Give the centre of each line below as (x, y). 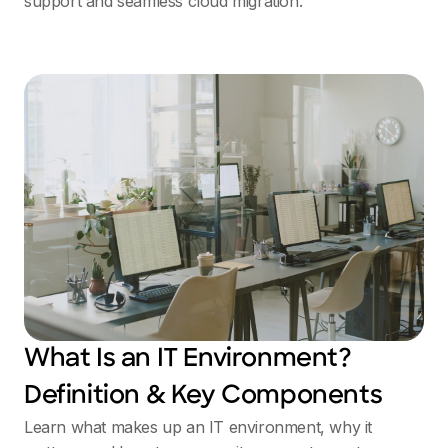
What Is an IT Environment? (188, 359)
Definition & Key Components (203, 396)
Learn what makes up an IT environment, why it (198, 426)
